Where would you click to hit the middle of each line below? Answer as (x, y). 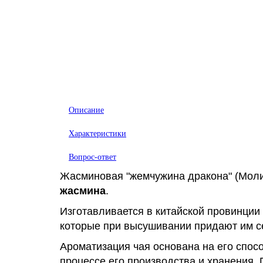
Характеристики (97, 134)
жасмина (83, 191)
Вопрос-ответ (92, 157)
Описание (86, 110)
